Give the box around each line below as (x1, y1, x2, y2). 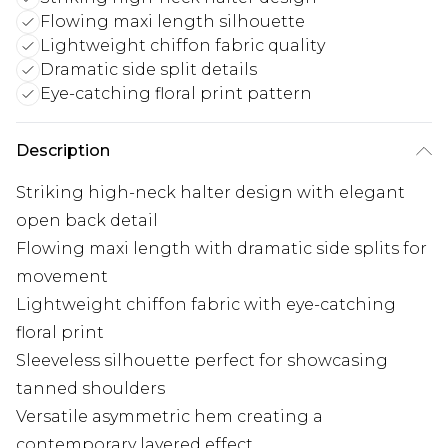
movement (16, 267, 108, 287)
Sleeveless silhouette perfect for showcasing (16, 351, 388, 371)
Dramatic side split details (40, 60, 257, 80)
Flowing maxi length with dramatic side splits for (16, 239, 427, 259)
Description (16, 141, 110, 161)
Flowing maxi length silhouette (40, 12, 305, 32)
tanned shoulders (16, 379, 165, 399)
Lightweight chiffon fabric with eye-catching (16, 295, 396, 315)
